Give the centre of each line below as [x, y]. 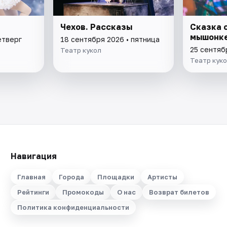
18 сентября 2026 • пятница [110, 39]
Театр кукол [81, 50]
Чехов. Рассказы [97, 27]
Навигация [33, 156]
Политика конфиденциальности [73, 207]
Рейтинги [33, 192]
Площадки [116, 177]
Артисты [162, 177]
